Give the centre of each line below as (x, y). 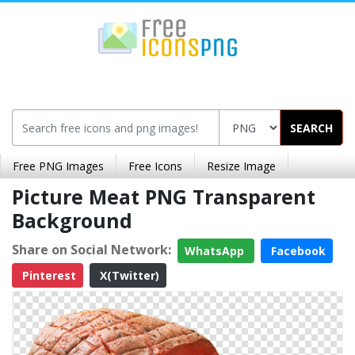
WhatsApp (216, 251)
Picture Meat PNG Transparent (164, 197)
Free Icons (155, 166)
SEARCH (311, 128)
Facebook (297, 251)
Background (72, 220)
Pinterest (48, 275)
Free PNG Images (58, 166)
